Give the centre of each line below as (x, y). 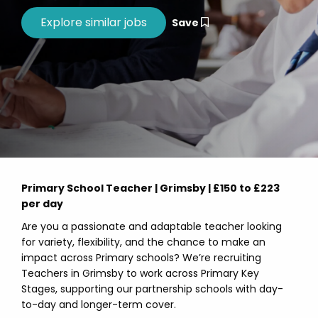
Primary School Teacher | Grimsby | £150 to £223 (150, 188)
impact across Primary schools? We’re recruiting (141, 258)
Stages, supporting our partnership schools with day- (152, 289)
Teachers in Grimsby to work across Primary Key (140, 273)
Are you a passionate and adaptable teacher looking (152, 226)
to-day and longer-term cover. (99, 305)
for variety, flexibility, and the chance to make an (143, 242)
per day (42, 204)
